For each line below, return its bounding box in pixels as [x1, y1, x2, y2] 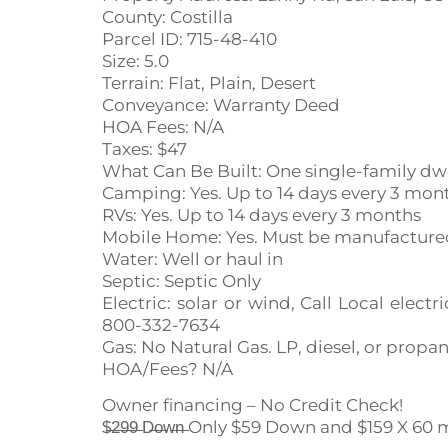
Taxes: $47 [102, 138, 187, 159]
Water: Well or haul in [102, 248, 283, 269]
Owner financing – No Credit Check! [102, 395, 403, 416]
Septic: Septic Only [102, 270, 261, 291]
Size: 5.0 [102, 50, 169, 71]
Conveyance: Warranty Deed [102, 94, 340, 115]
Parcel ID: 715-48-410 [102, 28, 277, 49]
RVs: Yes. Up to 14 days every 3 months [102, 204, 421, 225]
